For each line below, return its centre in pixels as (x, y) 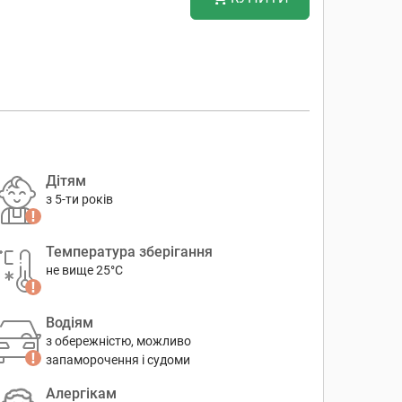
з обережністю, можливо (118, 341)
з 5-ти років (79, 199)
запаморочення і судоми (118, 360)
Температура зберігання (129, 252)
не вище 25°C (84, 270)
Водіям (69, 323)
